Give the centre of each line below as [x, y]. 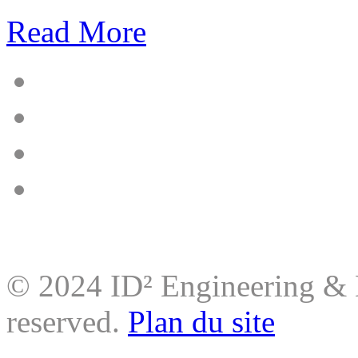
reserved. [67, 322]
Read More [76, 32]
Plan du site [201, 322]
